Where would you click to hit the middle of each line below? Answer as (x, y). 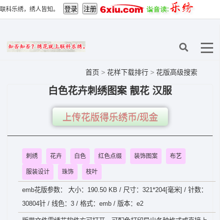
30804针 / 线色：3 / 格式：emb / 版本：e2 (83, 204)
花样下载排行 (129, 72)
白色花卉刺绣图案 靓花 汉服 (110, 91)
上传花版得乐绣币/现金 (110, 118)
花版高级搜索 (177, 72)
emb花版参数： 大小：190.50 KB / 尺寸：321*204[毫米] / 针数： (115, 190)
